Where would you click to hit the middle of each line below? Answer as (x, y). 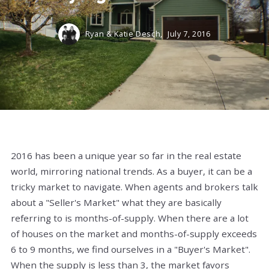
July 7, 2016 (189, 34)
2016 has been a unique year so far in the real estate (126, 155)
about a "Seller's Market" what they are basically (116, 202)
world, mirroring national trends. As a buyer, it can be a (131, 171)
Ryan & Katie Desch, (125, 34)
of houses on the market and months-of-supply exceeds (134, 233)
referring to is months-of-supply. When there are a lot (130, 218)
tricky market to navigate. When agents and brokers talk (134, 186)
